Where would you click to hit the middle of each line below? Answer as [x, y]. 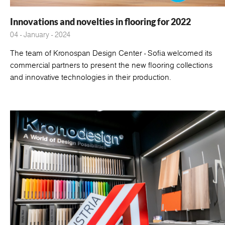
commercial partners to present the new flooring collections [111, 65]
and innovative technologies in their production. [91, 77]
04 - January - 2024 [40, 34]
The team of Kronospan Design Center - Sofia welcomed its [111, 53]
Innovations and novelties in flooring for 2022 [100, 21]
